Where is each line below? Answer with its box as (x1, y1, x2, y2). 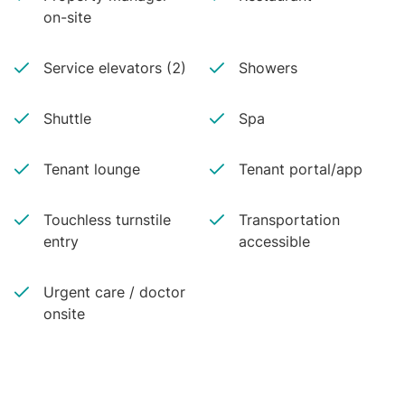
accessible (239, 232, 310, 250)
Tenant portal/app (239, 160, 363, 178)
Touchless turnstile (43, 211, 171, 229)
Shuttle (43, 109, 91, 127)
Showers (239, 59, 297, 77)
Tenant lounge (43, 160, 140, 178)
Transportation (239, 211, 340, 229)
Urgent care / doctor (43, 283, 185, 301)
